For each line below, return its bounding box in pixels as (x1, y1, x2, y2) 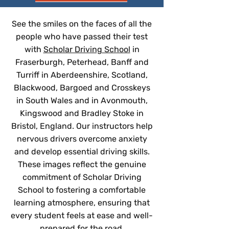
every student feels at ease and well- (11, 211, 153, 220)
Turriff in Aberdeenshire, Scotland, (16, 70, 148, 80)
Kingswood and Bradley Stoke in (20, 108, 144, 118)
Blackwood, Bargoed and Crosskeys (13, 83, 150, 93)
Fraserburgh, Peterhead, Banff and (15, 57, 149, 67)
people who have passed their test (16, 32, 148, 41)
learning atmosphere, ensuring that (14, 198, 150, 208)
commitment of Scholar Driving (22, 172, 142, 182)
